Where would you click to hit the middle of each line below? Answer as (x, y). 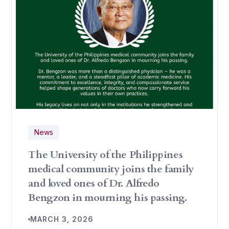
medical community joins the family (111, 169)
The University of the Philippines (106, 155)
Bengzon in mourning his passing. (108, 198)
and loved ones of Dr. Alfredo (94, 183)
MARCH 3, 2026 (62, 219)
